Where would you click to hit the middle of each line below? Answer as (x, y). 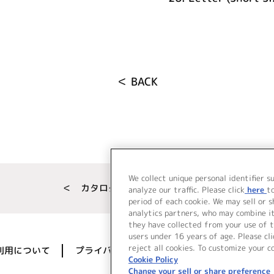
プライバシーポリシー (121, 250)
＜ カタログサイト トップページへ (137, 188)
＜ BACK (137, 81)
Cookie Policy (153, 259)
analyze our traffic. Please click (187, 190)
